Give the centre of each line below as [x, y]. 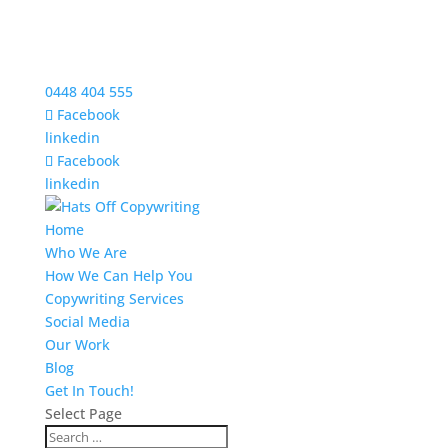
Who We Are [85, 252]
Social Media [87, 321]
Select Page [83, 413]
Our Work [77, 344]
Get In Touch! [89, 390]
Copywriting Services [114, 298]
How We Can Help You [118, 275]
